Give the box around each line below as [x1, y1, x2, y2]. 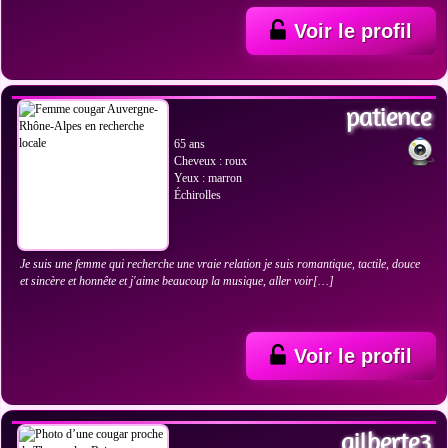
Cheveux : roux [174, 154, 247, 168]
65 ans [174, 137, 205, 151]
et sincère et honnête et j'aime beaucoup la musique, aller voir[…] [20, 274, 334, 288]
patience [346, 101, 431, 133]
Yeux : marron [174, 171, 242, 185]
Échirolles [174, 188, 221, 202]
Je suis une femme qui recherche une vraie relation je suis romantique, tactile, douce [20, 257, 420, 271]
